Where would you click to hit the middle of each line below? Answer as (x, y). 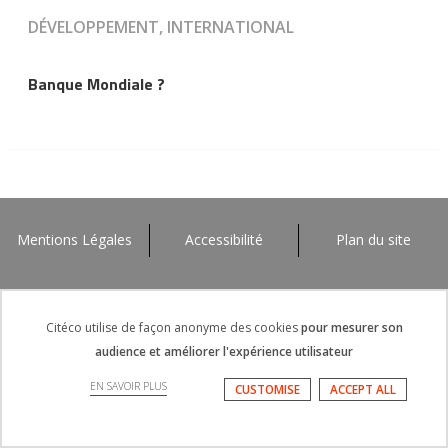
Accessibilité (224, 239)
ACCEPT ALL (363, 389)
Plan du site (373, 239)
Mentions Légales (74, 239)
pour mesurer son (351, 327)
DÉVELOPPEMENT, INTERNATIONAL (161, 26)
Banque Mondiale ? (96, 83)
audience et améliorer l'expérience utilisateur (224, 351)
